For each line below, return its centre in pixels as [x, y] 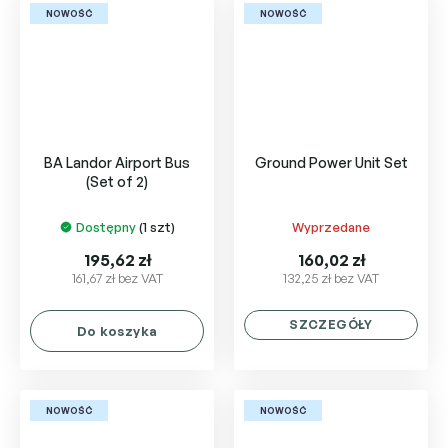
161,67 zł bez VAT [117, 277]
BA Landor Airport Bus [117, 162]
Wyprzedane [331, 226]
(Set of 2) [117, 181]
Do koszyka [117, 330]
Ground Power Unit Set [331, 162]
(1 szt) [156, 226]
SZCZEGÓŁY [331, 324]
